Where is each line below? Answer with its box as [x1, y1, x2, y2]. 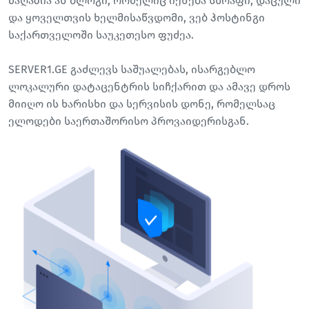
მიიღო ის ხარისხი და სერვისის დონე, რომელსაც [8, 97, 275, 111]
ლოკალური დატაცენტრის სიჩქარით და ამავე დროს [8, 80, 290, 94]
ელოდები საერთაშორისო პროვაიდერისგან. [8, 114, 249, 128]
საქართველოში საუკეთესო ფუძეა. [8, 28, 194, 42]
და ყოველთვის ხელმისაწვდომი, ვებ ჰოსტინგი [8, 11, 265, 25]
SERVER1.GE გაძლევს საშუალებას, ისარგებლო [8, 63, 255, 77]
